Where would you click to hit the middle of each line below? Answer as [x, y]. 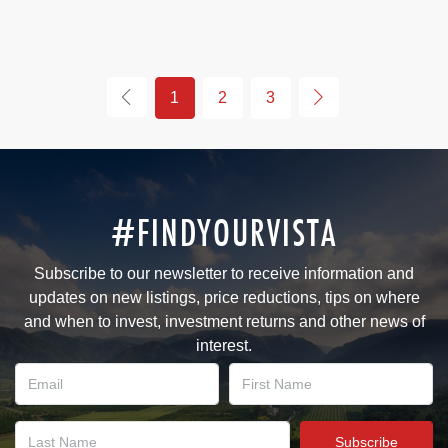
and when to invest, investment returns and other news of [224, 321]
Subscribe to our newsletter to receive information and [224, 273]
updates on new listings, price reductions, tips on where [224, 297]
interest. [224, 345]
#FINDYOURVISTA [224, 232]
